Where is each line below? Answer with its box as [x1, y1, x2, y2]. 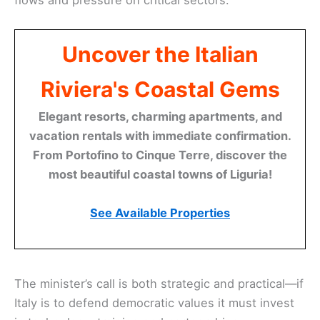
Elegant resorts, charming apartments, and [38, 109, 282, 124]
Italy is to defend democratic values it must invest [14, 295, 294, 310]
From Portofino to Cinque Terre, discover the [33, 147, 287, 162]
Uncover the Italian [61, 41, 259, 67]
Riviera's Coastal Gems [40, 76, 280, 102]
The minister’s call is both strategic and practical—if [14, 276, 304, 291]
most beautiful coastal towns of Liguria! [48, 166, 272, 181]
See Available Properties [90, 205, 230, 220]
